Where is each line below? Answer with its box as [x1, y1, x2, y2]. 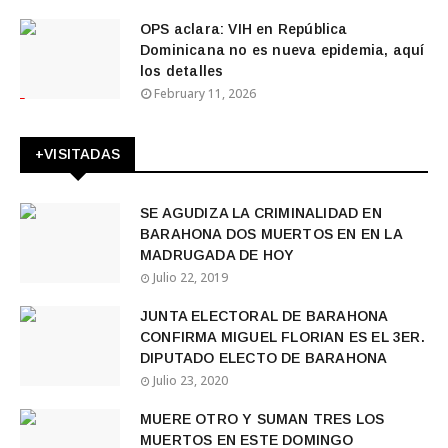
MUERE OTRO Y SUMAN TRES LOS [140, 411, 385, 427]
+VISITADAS [35, 146, 120, 162]
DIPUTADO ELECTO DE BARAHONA [140, 350, 388, 366]
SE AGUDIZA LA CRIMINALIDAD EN [140, 205, 382, 221]
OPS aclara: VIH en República [140, 21, 348, 37]
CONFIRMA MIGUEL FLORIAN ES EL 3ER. [140, 329, 425, 345]
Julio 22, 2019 [153, 269, 228, 286]
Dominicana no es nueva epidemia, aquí [140, 42, 425, 58]
